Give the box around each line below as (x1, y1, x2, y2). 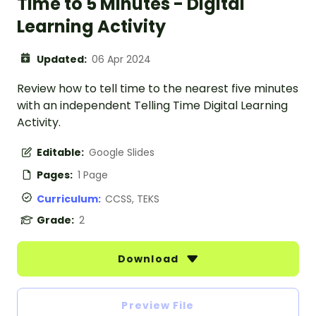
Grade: (37, 213, 76, 228)
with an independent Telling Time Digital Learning (17, 97, 288, 114)
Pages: (37, 168, 75, 183)
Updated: (37, 52, 89, 67)
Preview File (121, 298, 195, 313)
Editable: (37, 145, 86, 160)
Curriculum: (37, 192, 105, 207)
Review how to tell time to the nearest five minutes (17, 80, 298, 97)
